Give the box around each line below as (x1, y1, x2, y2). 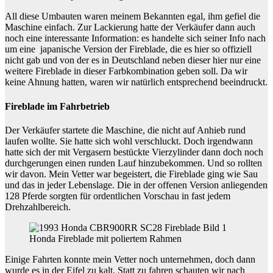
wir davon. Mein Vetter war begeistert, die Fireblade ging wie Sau (5, 169, 258, 179)
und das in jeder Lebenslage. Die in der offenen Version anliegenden (5, 180, 268, 190)
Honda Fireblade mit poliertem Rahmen (29, 233, 182, 244)
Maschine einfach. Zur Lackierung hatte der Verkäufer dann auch (5, 22, 255, 33)
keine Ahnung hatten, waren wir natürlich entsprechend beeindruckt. (5, 77, 268, 88)
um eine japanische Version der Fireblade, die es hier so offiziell (5, 44, 252, 55)
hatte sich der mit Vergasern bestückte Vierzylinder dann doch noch (5, 147, 263, 157)
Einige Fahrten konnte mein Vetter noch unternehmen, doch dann (5, 254, 255, 264)
